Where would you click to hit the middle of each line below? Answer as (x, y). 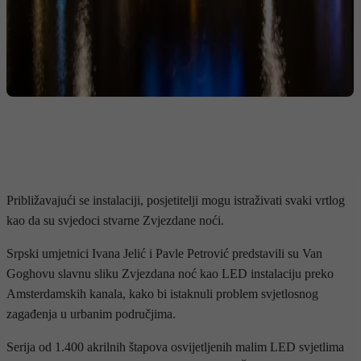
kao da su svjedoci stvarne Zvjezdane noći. (115, 220)
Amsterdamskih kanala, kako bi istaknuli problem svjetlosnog (162, 293)
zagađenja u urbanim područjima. (91, 313)
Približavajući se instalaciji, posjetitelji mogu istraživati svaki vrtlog (176, 200)
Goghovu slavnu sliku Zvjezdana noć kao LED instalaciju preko (170, 273)
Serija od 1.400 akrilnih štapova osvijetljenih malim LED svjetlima (175, 346)
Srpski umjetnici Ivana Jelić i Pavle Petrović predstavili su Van (164, 253)
